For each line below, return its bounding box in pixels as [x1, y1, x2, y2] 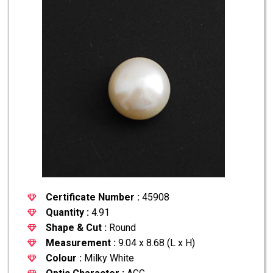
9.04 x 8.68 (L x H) [116, 236, 195, 249]
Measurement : [46, 236, 116, 249]
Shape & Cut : [46, 221, 107, 233]
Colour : [46, 252, 82, 264]
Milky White [82, 252, 134, 264]
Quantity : [46, 206, 89, 218]
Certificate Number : [46, 191, 140, 203]
